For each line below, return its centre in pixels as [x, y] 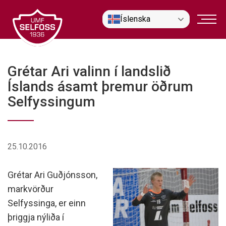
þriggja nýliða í [36, 217]
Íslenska [135, 19]
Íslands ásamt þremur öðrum [100, 87]
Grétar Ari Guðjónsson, [52, 175]
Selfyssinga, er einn [47, 203]
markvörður [31, 189]
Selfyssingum [51, 102]
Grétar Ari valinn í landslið [89, 71]
